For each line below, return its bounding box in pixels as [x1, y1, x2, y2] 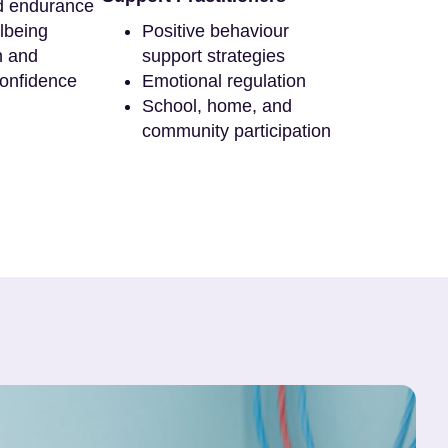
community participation [142, 120, 332, 141]
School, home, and [142, 95, 293, 116]
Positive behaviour [142, 20, 290, 41]
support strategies [142, 45, 286, 66]
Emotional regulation [142, 70, 307, 91]
